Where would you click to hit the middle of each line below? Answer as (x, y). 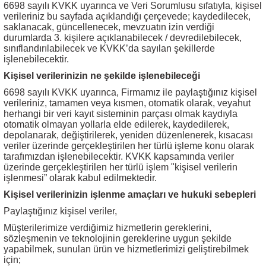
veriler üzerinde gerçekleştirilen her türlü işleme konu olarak (129, 146)
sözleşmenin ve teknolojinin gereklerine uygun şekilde (118, 238)
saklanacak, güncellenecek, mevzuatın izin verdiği (109, 27)
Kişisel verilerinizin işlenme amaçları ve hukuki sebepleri (130, 194)
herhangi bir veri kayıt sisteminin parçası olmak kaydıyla (121, 114)
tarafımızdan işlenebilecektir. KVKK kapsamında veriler (119, 156)
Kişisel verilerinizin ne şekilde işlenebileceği (102, 76)
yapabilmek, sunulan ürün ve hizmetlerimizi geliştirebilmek (126, 249)
